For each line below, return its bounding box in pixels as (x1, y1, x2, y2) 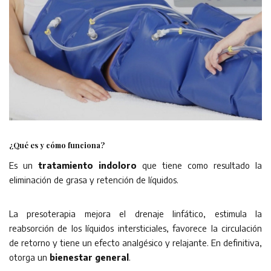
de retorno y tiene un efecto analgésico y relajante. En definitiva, (9, 237, 262, 248)
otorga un (9, 251, 50, 263)
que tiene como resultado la (137, 159, 262, 171)
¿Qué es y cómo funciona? (9, 140, 105, 150)
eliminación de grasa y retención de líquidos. (9, 174, 178, 185)
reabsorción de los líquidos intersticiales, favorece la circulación (9, 222, 262, 233)
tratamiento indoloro (33, 159, 137, 171)
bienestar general (50, 251, 129, 263)
